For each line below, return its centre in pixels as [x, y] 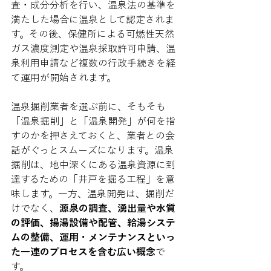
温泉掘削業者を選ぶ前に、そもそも [88, 106]
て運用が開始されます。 [64, 77]
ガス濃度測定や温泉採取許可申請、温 [93, 48]
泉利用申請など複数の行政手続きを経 [93, 63]
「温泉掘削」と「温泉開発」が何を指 [93, 121]
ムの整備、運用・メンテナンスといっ [93, 237]
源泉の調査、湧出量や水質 [117, 208]
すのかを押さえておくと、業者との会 [93, 135]
